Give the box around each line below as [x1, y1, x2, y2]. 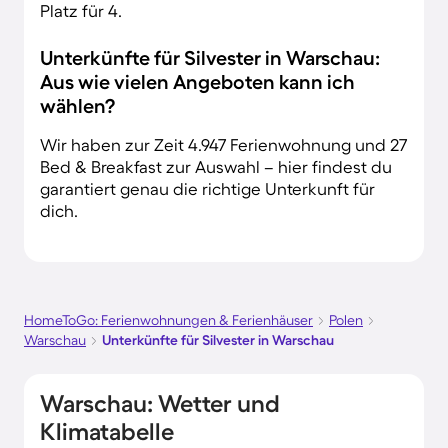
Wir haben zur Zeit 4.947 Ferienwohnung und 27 [40, 135, 407, 154]
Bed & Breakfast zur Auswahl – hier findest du [40, 157, 392, 176]
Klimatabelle [40, 418, 174, 445]
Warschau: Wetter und [40, 390, 280, 417]
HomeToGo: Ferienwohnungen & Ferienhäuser [24, 312, 313, 328]
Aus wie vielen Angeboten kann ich [40, 71, 355, 93]
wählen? [40, 95, 115, 117]
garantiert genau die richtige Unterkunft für [40, 179, 375, 198]
